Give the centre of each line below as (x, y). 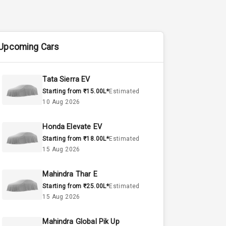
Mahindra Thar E (70, 175)
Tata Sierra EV (66, 80)
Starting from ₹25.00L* (76, 186)
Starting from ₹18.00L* (76, 139)
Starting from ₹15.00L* (76, 92)
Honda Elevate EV (72, 127)
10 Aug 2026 (61, 102)
